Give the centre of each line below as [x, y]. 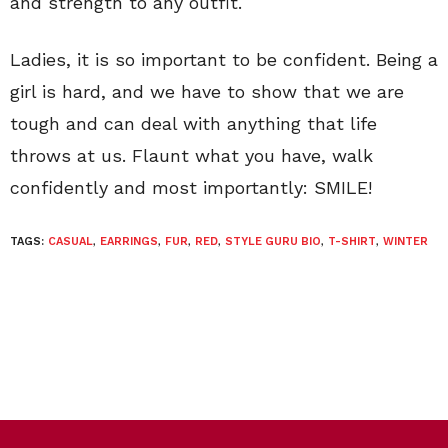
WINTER [405, 242]
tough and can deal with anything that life [193, 124]
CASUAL [70, 242]
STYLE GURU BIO [273, 242]
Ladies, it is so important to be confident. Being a [224, 60]
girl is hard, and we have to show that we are [207, 92]
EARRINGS [129, 242]
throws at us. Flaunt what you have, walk [191, 156]
